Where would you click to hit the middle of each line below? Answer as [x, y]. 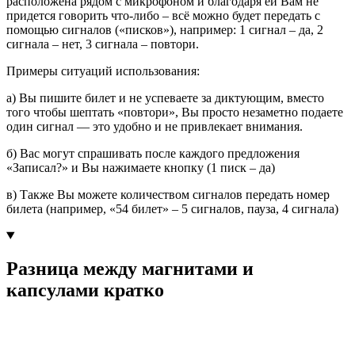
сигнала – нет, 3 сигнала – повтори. [103, 44]
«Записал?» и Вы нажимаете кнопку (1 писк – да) [141, 167]
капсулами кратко [85, 290]
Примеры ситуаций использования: [103, 71]
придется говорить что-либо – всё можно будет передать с [163, 15]
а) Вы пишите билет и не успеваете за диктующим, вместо [165, 97]
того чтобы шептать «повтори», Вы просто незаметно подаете [175, 112]
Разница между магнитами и [130, 269]
